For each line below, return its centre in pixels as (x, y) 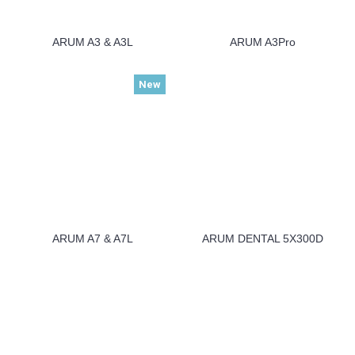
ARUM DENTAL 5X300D (262, 239)
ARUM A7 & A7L (93, 239)
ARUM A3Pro (262, 42)
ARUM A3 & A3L (93, 42)
